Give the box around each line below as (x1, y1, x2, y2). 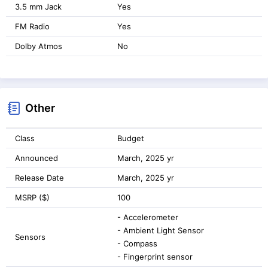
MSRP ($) (15, 192, 50, 202)
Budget (117, 133, 144, 143)
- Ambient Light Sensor (117, 225, 204, 235)
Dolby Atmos (15, 41, 62, 51)
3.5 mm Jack (15, 1, 62, 11)
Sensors (15, 232, 45, 242)
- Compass (117, 238, 157, 248)
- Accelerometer (117, 212, 178, 222)
